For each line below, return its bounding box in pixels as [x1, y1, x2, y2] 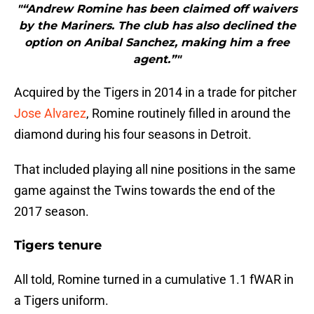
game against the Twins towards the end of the [14, 183, 275, 198]
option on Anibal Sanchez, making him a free [25, 36, 289, 50]
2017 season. [14, 204, 89, 219]
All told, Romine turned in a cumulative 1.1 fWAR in [14, 272, 294, 287]
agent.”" [133, 53, 181, 67]
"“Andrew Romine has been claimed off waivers [17, 2, 297, 16]
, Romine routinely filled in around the [86, 106, 291, 121]
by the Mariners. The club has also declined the [18, 19, 296, 33]
